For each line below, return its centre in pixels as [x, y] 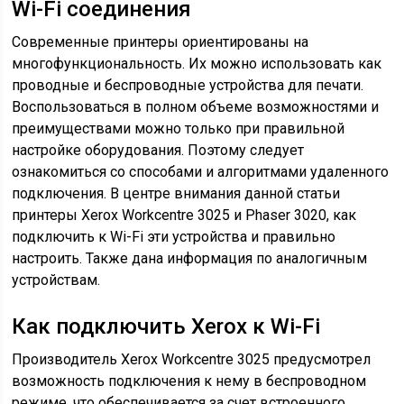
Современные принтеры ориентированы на [161, 42]
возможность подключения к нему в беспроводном [189, 381]
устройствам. [56, 280]
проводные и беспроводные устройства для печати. [188, 85]
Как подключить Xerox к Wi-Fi [166, 326]
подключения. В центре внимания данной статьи [176, 193]
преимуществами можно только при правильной [179, 129]
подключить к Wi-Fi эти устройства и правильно [174, 237]
